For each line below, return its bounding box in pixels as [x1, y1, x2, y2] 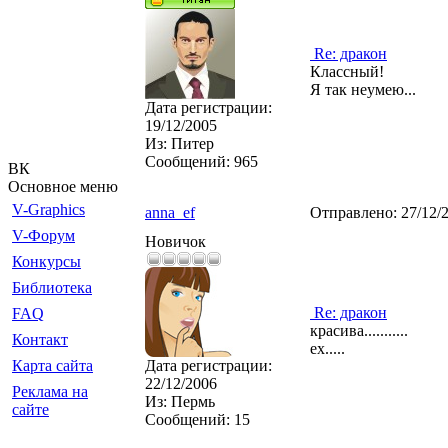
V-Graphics [12, 201, 85, 218]
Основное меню [8, 178, 118, 195]
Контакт [12, 331, 68, 348]
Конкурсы [12, 253, 81, 270]
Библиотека [12, 279, 92, 296]
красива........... [310, 322, 408, 339]
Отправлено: [310, 204, 397, 221]
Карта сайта [12, 357, 93, 374]
